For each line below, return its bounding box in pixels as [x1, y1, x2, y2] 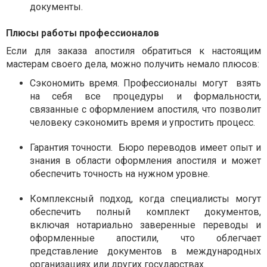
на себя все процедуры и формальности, [30, 90, 261, 102]
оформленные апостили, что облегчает [30, 232, 261, 244]
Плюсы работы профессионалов [6, 27, 159, 39]
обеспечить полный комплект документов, [30, 206, 261, 218]
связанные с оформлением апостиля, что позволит [30, 103, 261, 115]
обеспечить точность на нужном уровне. [30, 167, 210, 179]
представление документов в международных [30, 245, 261, 257]
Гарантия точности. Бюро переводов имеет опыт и [30, 141, 261, 153]
